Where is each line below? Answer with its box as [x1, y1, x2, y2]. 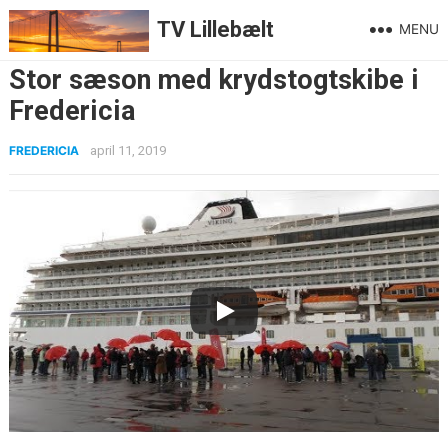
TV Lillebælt [156, 17, 274, 42]
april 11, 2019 [89, 143, 166, 158]
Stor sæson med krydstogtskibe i [8, 64, 419, 96]
